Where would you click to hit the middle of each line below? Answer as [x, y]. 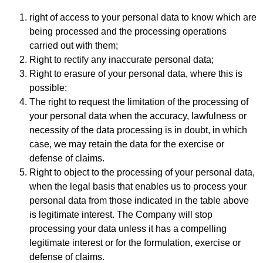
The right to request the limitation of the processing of [139, 102]
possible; [48, 88]
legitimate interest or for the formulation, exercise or [135, 243]
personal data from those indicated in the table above [139, 201]
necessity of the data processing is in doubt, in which [138, 130]
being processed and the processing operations [128, 32]
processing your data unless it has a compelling [128, 229]
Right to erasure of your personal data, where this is [136, 74]
